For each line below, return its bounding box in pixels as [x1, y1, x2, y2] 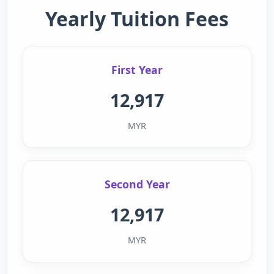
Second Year [104, 177, 170, 191]
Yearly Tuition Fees [45, 6, 229, 32]
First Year [111, 62, 163, 77]
